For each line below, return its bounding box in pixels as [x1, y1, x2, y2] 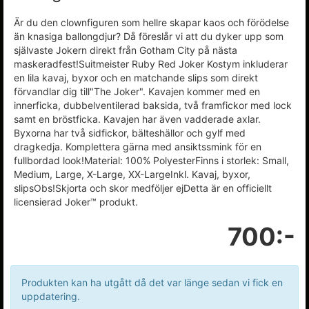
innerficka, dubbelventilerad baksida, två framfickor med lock [14, 99, 292, 111]
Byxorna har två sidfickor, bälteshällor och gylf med [14, 127, 246, 139]
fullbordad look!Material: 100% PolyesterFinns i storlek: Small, [14, 154, 289, 166]
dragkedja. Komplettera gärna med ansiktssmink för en [14, 141, 261, 152]
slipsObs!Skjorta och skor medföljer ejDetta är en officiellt [14, 182, 272, 194]
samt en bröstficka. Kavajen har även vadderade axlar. [14, 113, 261, 125]
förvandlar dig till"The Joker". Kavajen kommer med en [14, 86, 260, 97]
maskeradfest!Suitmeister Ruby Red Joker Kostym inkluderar [14, 58, 288, 70]
